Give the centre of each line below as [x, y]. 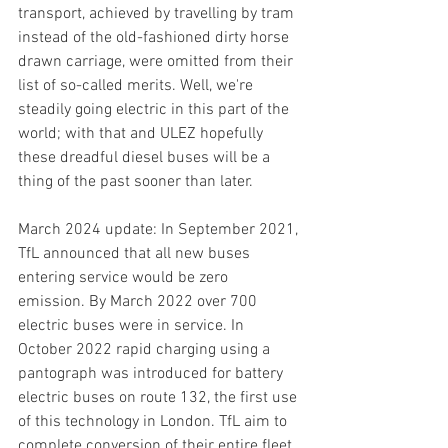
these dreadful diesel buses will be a [146, 158]
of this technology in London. [116, 422]
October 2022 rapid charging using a [146, 350]
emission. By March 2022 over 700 [139, 302]
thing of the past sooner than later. [135, 182]
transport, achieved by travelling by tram [158, 14]
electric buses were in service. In [133, 326]
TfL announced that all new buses [136, 254]
